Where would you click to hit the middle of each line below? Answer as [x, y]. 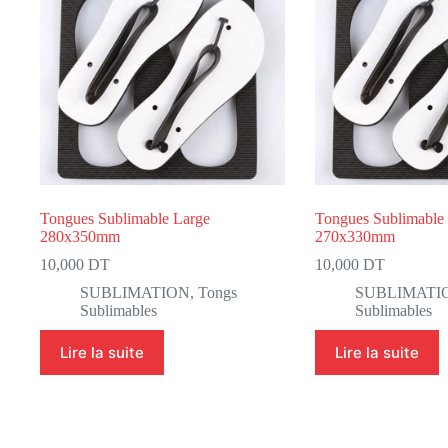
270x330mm [354, 237]
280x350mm [80, 237]
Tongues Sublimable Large [125, 219]
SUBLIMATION [135, 293]
